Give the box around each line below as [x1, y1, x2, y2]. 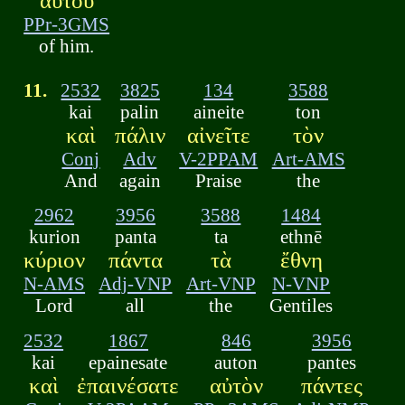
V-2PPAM [179, 147, 259, 169]
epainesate [89, 351, 168, 372]
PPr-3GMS [24, 13, 110, 34]
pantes [306, 351, 356, 372]
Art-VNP [185, 273, 256, 295]
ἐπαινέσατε [77, 372, 180, 398]
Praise [195, 169, 242, 191]
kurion [28, 226, 80, 248]
